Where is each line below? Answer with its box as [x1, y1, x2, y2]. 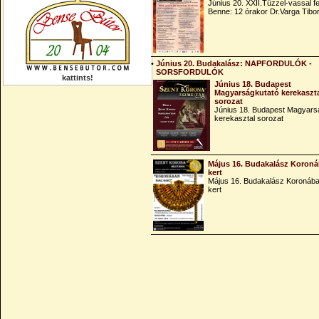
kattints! [62, 73, 93, 82]
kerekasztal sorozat [214, 114, 283, 122]
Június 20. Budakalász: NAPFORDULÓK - [156, 59, 312, 68]
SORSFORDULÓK [156, 68, 224, 76]
